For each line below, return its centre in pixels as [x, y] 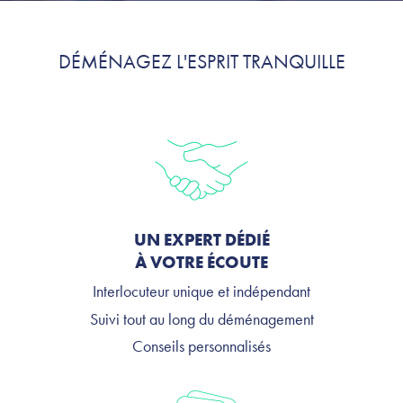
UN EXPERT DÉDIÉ [201, 240]
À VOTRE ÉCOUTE [201, 263]
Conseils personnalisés [201, 346]
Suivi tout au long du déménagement [201, 318]
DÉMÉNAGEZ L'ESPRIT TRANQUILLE [201, 62]
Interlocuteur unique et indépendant [201, 291]
